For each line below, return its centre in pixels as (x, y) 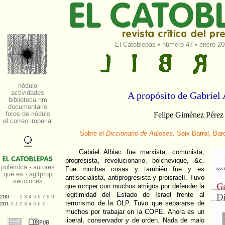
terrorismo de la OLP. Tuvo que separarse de (135, 203)
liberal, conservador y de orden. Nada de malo (135, 220)
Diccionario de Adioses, (140, 133)
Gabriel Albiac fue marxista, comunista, (141, 152)
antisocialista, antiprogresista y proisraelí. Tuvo (135, 178)
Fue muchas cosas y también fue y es (135, 169)
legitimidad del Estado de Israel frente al (135, 195)
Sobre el (93, 133)
